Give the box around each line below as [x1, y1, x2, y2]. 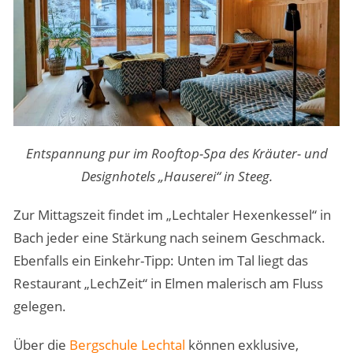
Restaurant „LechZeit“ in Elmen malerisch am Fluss [13, 274, 323, 293]
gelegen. [13, 297, 66, 316]
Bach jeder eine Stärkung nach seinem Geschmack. [13, 229, 325, 247]
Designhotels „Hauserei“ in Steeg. [80, 167, 273, 186]
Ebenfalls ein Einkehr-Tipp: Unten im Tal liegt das [13, 251, 308, 270]
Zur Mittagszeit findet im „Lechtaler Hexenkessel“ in [13, 206, 331, 225]
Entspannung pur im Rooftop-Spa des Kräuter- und [25, 144, 328, 163]
